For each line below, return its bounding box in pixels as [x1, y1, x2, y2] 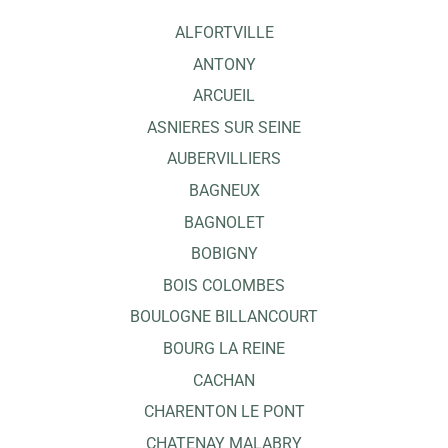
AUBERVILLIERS [167, 149, 281, 169]
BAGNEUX [188, 180, 260, 200]
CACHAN [193, 370, 255, 390]
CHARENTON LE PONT [143, 402, 305, 422]
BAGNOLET [183, 212, 265, 232]
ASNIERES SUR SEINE [147, 117, 301, 137]
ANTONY [192, 54, 256, 74]
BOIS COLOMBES [163, 275, 285, 295]
